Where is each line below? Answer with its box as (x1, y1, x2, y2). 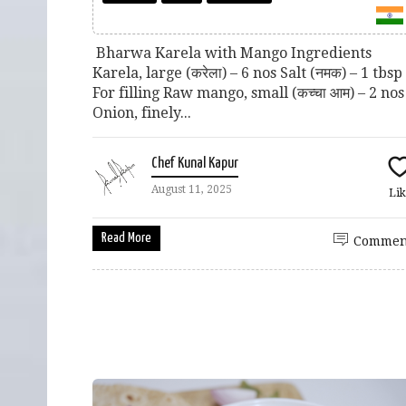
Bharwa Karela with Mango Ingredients (92, 43, 372, 62)
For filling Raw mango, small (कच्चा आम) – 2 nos (92, 83, 404, 101)
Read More (101, 230, 151, 245)
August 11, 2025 (151, 182, 232, 196)
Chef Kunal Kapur (151, 155, 238, 171)
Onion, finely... (92, 103, 191, 121)
